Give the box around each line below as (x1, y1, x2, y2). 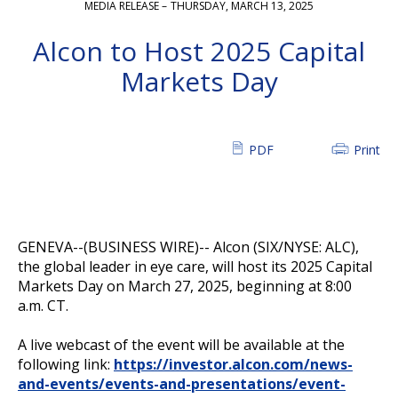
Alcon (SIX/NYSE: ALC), (213, 237, 359, 258)
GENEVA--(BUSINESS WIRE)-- (18, 237, 213, 258)
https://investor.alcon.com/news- (114, 354, 353, 375)
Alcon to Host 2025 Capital (33, 33, 365, 69)
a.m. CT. (18, 296, 68, 316)
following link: (18, 354, 114, 375)
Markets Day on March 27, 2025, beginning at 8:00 (18, 276, 352, 297)
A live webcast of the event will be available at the (18, 335, 345, 355)
